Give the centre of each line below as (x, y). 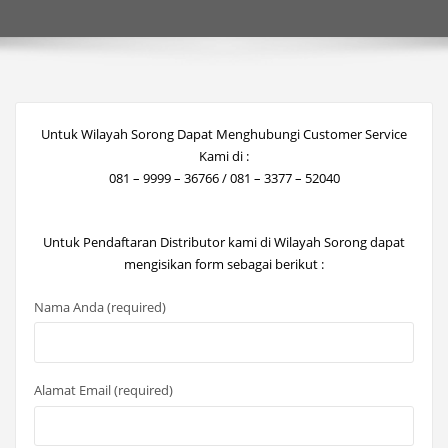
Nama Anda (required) (99, 306)
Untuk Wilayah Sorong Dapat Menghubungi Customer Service (224, 133)
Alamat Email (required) (103, 389)
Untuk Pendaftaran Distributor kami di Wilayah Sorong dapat (224, 242)
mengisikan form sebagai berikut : (224, 264)
